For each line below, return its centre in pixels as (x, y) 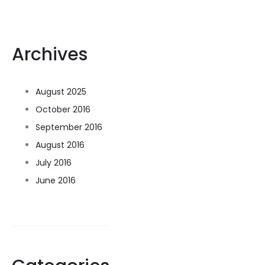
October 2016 (63, 109)
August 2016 (60, 145)
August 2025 (61, 92)
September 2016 (69, 127)
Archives (50, 54)
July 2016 (54, 163)
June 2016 (56, 180)
